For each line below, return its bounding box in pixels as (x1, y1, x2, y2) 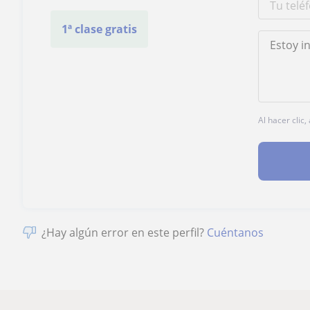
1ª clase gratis (62, 21, 138, 37)
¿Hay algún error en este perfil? (42, 225, 208, 241)
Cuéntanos (207, 225, 264, 241)
